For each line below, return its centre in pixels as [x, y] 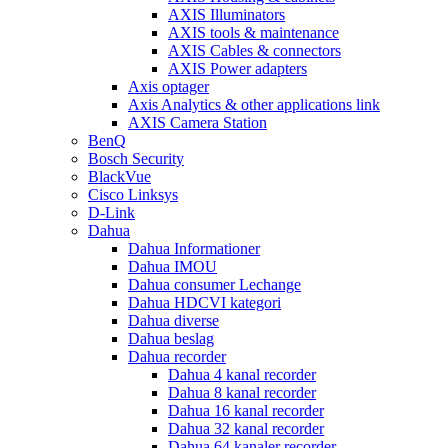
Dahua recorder [177, 356]
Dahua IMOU [172, 266]
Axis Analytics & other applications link [254, 104]
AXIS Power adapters [237, 68]
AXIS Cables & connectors [254, 50]
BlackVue [119, 176]
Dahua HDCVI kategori [204, 302]
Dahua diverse [173, 320]
